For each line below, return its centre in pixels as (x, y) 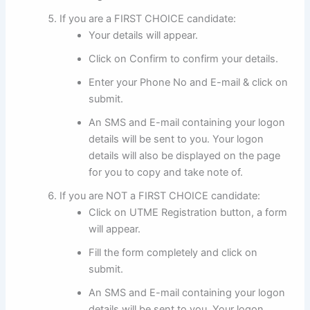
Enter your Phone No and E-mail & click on (189, 83)
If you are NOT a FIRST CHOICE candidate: (160, 196)
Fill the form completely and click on (173, 253)
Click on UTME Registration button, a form (188, 213)
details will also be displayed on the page (185, 156)
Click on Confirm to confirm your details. (184, 59)
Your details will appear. (144, 36)
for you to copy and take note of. (166, 173)
